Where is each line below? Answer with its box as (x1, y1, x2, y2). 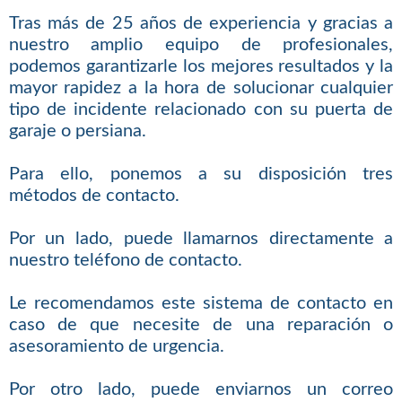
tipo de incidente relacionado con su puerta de (8, 100, 394, 119)
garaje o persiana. (8, 122, 146, 141)
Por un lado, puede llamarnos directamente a (8, 230, 394, 249)
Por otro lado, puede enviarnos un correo (8, 380, 394, 399)
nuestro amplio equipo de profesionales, (8, 36, 394, 55)
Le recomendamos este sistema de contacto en (8, 294, 394, 313)
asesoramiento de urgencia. (8, 337, 224, 356)
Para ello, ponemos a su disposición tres (8, 165, 394, 184)
